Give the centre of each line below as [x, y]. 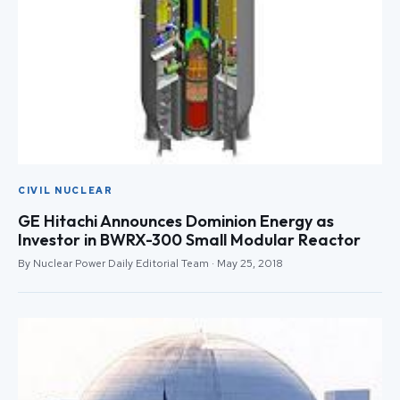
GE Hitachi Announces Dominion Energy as [176, 221]
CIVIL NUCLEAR [66, 190]
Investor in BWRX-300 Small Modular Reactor [189, 239]
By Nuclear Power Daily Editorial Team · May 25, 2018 [150, 263]
